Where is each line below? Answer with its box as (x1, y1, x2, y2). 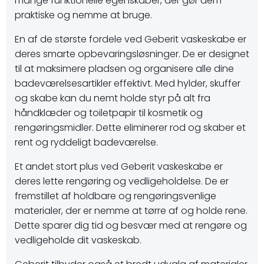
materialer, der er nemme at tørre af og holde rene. (15, 204, 247, 217)
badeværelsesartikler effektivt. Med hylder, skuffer (15, 77, 240, 90)
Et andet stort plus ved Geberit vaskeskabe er (15, 160, 223, 173)
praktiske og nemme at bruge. (15, 8, 152, 22)
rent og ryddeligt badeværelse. (15, 136, 158, 149)
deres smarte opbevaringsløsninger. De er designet (15, 47, 249, 61)
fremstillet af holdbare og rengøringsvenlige (15, 189, 216, 203)
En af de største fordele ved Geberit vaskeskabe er (15, 32, 246, 46)
